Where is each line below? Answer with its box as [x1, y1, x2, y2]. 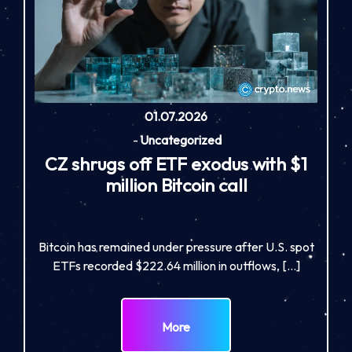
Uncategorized [139, 132, 222, 148]
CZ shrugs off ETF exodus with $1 [45, 152, 307, 176]
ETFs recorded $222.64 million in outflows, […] [52, 258, 300, 274]
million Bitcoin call [104, 174, 247, 197]
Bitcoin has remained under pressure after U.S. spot [38, 239, 314, 255]
